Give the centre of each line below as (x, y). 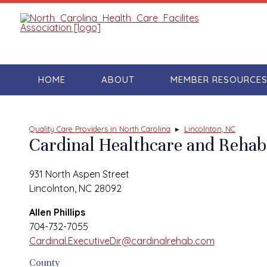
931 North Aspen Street (79, 174)
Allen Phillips (57, 212)
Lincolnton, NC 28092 (75, 189)
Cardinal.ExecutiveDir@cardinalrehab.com (122, 241)
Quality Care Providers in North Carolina (100, 129)
